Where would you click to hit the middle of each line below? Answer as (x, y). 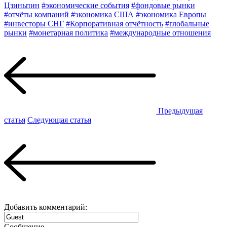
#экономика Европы (171, 14)
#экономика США (102, 14)
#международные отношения (160, 32)
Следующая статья (59, 120)
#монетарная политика (68, 32)
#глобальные (187, 23)
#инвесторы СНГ (34, 23)
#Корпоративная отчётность (115, 23)
